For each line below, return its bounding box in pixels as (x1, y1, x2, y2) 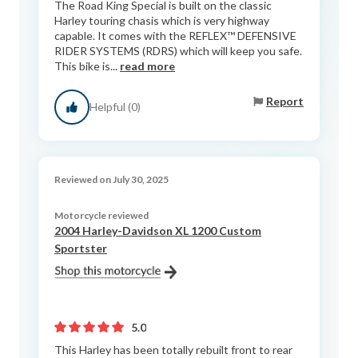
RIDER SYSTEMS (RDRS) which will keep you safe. (54, 43, 302, 58)
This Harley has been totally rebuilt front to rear (54, 342, 292, 356)
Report (266, 94, 304, 109)
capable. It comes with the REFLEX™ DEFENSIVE (54, 28, 296, 42)
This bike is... (54, 58, 120, 73)
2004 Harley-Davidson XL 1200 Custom (54, 223, 261, 237)
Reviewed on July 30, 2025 (54, 173, 169, 185)
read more (120, 58, 175, 73)
